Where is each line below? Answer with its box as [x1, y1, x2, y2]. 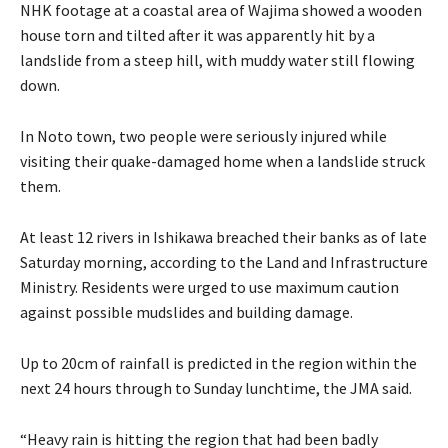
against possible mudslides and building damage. [20, 302, 353, 323]
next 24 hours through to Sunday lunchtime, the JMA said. [20, 378, 412, 399]
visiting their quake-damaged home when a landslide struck [20, 151, 425, 172]
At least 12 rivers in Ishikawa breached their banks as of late [20, 227, 427, 248]
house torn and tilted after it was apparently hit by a [20, 25, 375, 46]
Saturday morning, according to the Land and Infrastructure [20, 252, 428, 273]
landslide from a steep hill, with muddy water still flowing [20, 50, 415, 71]
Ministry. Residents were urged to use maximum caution [20, 277, 399, 298]
